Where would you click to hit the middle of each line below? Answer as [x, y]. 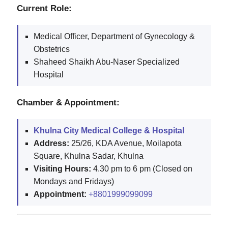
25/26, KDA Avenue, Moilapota [125, 143]
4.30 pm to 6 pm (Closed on [142, 168]
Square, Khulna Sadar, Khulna [89, 156]
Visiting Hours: [62, 168]
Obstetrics [52, 49]
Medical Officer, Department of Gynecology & [114, 36]
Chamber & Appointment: [68, 102]
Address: [51, 143]
